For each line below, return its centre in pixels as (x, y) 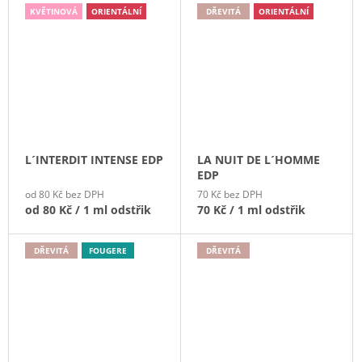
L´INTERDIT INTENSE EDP (94, 160)
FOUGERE (108, 251)
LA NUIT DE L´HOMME (259, 160)
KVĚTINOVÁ (54, 11)
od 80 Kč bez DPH (65, 195)
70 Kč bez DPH (230, 195)
